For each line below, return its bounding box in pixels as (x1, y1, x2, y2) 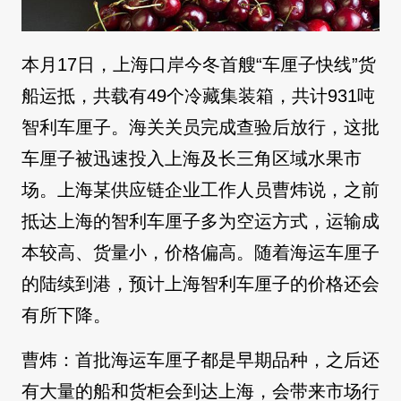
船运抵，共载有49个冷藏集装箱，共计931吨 (21, 86, 375, 107)
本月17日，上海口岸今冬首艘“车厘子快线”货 (21, 55, 376, 75)
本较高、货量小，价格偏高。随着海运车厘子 (21, 243, 380, 263)
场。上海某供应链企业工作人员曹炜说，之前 (21, 180, 380, 200)
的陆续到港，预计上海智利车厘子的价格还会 (21, 274, 380, 294)
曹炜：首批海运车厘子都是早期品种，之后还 (21, 350, 380, 371)
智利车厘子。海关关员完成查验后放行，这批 (21, 117, 380, 138)
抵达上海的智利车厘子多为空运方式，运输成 (21, 211, 380, 232)
